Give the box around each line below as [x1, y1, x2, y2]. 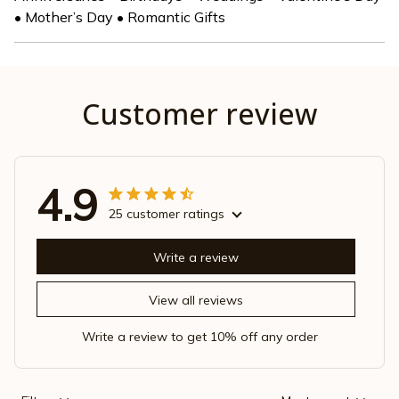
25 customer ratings [109, 206, 224, 223]
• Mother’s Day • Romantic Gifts [14, 8, 225, 27]
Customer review [82, 94, 317, 134]
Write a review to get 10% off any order [81, 329, 318, 346]
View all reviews [149, 291, 243, 308]
